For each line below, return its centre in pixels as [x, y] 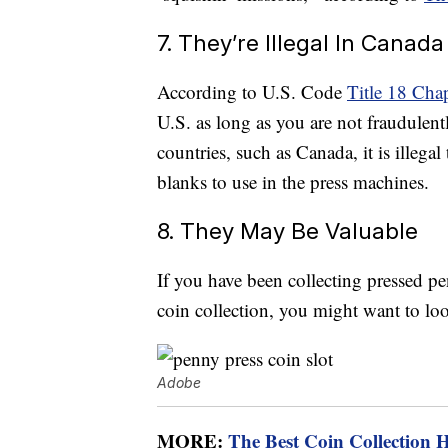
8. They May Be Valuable [287, 231]
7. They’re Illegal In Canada [300, 43]
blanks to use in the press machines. [293, 182]
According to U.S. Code [252, 92]
